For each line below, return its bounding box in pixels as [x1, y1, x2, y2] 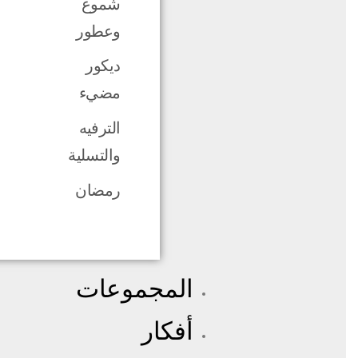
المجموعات [76, 274, 194, 303]
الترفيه [78, 119, 121, 137]
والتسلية [68, 146, 121, 165]
